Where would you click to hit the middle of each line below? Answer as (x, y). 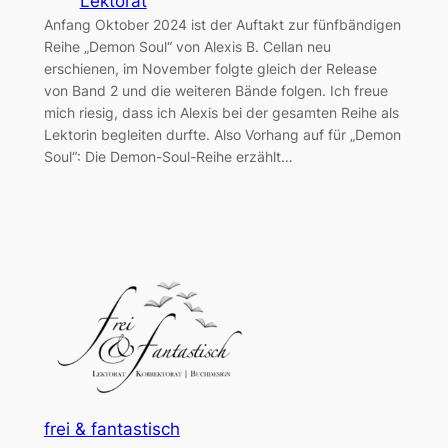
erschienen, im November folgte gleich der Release (210, 69)
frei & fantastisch (111, 429)
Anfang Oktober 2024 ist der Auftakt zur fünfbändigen (222, 25)
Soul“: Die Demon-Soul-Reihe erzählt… (168, 157)
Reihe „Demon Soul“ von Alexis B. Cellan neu (187, 47)
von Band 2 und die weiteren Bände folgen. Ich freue (215, 91)
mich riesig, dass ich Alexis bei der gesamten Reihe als (221, 113)
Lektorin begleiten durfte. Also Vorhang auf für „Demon (222, 135)
